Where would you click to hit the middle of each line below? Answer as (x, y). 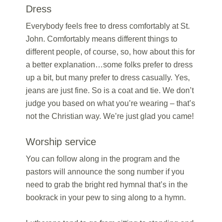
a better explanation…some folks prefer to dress (110, 65)
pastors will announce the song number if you (105, 172)
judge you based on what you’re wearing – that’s (111, 103)
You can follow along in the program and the (103, 159)
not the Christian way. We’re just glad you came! (110, 116)
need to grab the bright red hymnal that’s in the (107, 185)
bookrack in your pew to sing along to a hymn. (106, 197)
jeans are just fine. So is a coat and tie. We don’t (110, 90)
